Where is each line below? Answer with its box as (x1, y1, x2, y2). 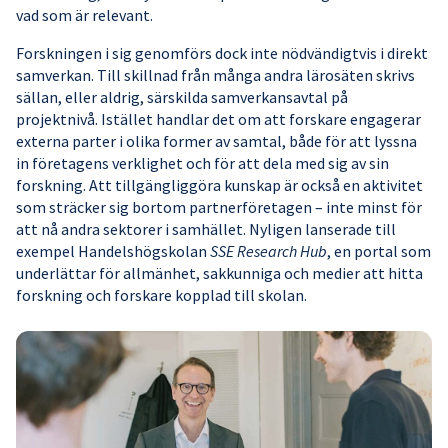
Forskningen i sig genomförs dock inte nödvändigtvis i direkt (16, 42, 428, 63)
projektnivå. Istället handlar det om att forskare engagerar (16, 108, 421, 129)
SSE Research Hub (210, 240, 327, 261)
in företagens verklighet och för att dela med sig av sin (16, 152, 389, 173)
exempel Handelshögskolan (16, 240, 210, 261)
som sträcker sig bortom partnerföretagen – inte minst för (16, 196, 422, 217)
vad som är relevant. (16, 4, 153, 25)
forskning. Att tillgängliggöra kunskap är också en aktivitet (16, 174, 423, 195)
